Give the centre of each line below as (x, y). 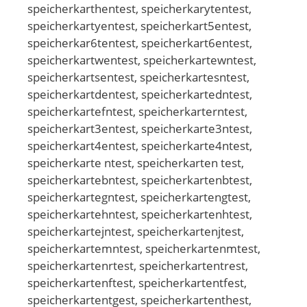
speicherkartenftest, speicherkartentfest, (137, 282)
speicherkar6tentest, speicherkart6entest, (140, 42)
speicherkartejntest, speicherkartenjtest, (136, 231)
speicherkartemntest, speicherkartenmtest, (144, 248)
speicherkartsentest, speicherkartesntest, (138, 77)
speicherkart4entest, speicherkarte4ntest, (140, 145)
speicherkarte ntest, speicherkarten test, (136, 162)
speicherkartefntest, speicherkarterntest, (137, 111)
